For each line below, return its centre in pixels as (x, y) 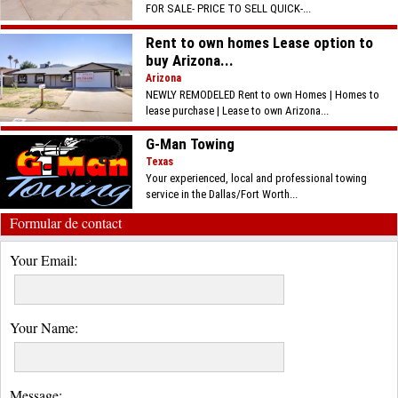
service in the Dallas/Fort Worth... (222, 194)
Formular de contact (66, 223)
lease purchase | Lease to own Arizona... (238, 110)
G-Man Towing (191, 143)
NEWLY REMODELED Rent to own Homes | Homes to (263, 94)
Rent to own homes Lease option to (260, 42)
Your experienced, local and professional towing (257, 178)
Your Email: (44, 260)
